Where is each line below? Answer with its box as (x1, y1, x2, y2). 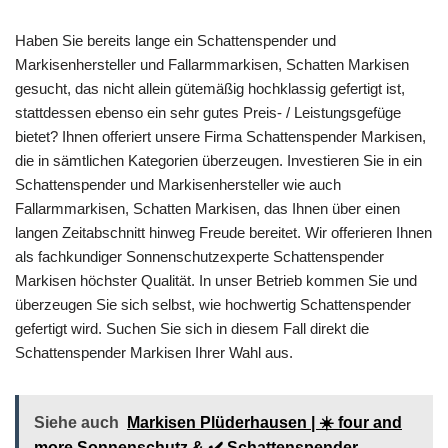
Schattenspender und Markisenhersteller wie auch (15, 176, 341, 193)
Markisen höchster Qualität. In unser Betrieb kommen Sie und (15, 272, 417, 289)
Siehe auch (34, 414, 119, 431)
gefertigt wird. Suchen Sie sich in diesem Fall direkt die (15, 320, 369, 337)
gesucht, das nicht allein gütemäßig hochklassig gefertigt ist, (15, 80, 405, 97)
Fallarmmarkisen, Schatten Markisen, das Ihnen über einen (15, 200, 400, 217)
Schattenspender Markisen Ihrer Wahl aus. (15, 344, 293, 361)
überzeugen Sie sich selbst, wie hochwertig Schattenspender (15, 296, 411, 313)
